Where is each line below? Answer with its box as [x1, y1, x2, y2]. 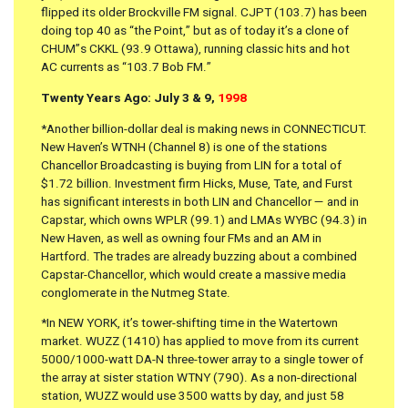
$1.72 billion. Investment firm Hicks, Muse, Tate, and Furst [41, 174, 352, 193]
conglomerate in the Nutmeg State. [41, 283, 230, 302]
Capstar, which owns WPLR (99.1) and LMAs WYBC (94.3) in [41, 210, 367, 229]
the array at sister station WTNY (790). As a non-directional [41, 369, 357, 388]
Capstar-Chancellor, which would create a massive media [41, 265, 346, 284]
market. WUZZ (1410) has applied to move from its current [41, 332, 359, 352]
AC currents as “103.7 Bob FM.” [41, 58, 211, 77]
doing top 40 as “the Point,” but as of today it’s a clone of [41, 22, 349, 41]
